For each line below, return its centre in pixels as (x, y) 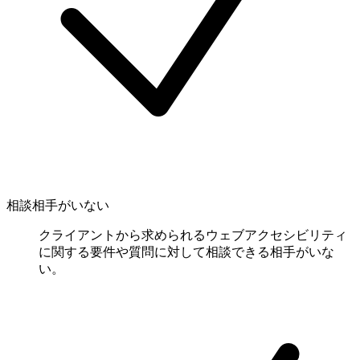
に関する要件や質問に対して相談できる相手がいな (186, 252)
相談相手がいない (58, 205)
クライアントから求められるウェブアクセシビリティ (193, 235)
